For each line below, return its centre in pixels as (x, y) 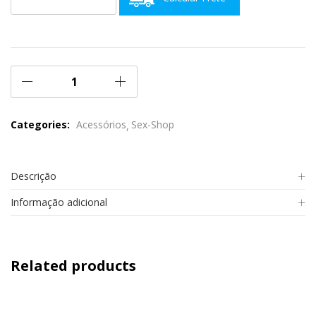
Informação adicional (59, 202)
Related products (73, 266)
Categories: (42, 125)
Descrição (34, 176)
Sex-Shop (153, 125)
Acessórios (101, 125)
